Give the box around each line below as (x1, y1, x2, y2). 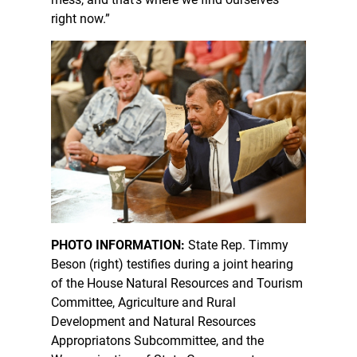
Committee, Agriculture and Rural (51, 294, 236, 310)
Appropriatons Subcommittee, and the (51, 332, 264, 348)
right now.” (51, 11, 110, 27)
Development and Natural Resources (51, 313, 256, 329)
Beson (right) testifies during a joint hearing (51, 256, 293, 272)
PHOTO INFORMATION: (51, 237, 188, 253)
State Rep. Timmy (188, 237, 288, 253)
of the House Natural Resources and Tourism (51, 275, 303, 291)
